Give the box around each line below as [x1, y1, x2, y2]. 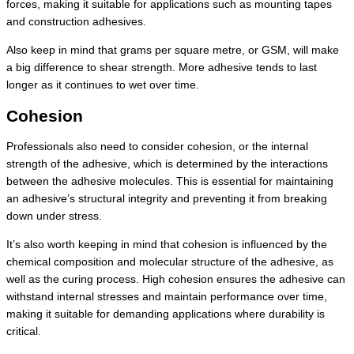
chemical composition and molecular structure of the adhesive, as [6, 255, 333, 268]
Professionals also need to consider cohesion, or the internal [6, 140, 308, 153]
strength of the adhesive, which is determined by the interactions [6, 157, 328, 170]
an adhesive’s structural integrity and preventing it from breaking [6, 192, 327, 205]
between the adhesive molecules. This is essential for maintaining [6, 175, 333, 187]
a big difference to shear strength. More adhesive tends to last [6, 61, 317, 73]
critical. [6, 325, 41, 337]
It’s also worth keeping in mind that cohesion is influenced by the [6, 238, 327, 250]
